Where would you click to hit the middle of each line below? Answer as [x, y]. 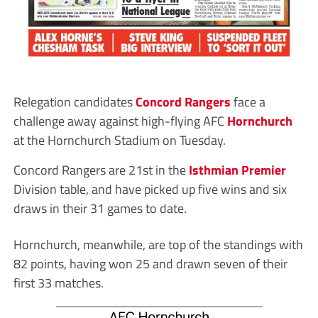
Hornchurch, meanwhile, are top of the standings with [158, 244]
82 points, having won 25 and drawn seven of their [150, 263]
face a [248, 101]
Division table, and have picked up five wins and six [150, 188]
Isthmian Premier [237, 169]
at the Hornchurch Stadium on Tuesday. [119, 139]
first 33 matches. [58, 282]
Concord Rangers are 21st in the [101, 169]
